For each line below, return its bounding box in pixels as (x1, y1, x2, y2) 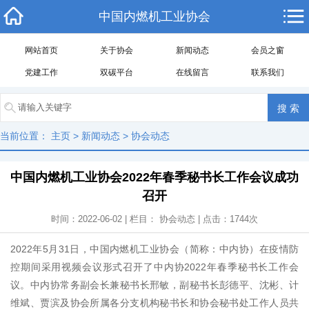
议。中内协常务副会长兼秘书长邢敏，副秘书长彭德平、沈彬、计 (10, 279, 299, 290)
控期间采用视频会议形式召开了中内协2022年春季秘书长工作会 (10, 261, 299, 272)
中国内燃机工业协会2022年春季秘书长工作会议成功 (10, 170, 299, 184)
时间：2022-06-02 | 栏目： (51, 214, 159, 224)
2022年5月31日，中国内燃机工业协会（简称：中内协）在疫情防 (10, 243, 299, 255)
